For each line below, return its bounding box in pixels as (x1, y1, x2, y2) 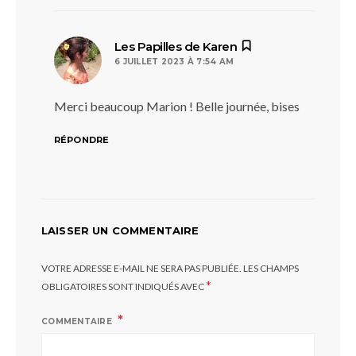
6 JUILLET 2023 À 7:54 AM (114, 56, 234, 67)
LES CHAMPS (243, 262, 299, 274)
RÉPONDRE (54, 134, 110, 145)
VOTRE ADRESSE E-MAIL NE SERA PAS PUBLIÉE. (41, 262, 242, 274)
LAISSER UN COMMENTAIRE (41, 224, 199, 237)
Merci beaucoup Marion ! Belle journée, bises (54, 99, 300, 114)
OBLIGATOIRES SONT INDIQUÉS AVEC (41, 281, 206, 292)
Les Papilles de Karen (114, 39, 238, 54)
